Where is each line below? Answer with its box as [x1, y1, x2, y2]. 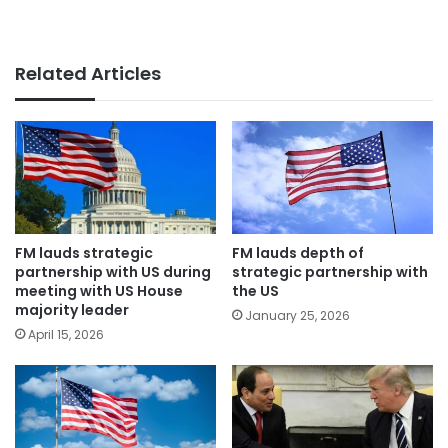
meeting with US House [15, 281, 183, 302]
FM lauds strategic [15, 243, 153, 264]
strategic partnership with [232, 262, 428, 283]
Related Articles [15, 61, 161, 86]
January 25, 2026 [245, 307, 350, 325]
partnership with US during [15, 262, 211, 283]
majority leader [15, 300, 129, 321]
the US [232, 281, 279, 302]
